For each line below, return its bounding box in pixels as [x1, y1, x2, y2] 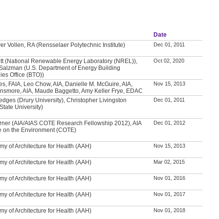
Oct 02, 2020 [153, 57, 185, 64]
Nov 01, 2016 [153, 175, 186, 181]
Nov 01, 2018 [153, 207, 186, 213]
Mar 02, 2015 [153, 158, 185, 165]
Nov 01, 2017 [153, 191, 186, 197]
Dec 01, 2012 [153, 119, 186, 126]
